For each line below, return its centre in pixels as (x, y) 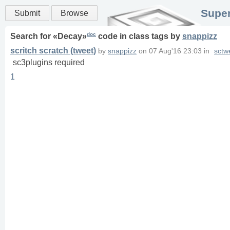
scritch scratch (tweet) (53, 51)
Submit (27, 13)
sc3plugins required (49, 63)
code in (112, 36)
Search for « (34, 36)
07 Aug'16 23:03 (175, 51)
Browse (74, 13)
